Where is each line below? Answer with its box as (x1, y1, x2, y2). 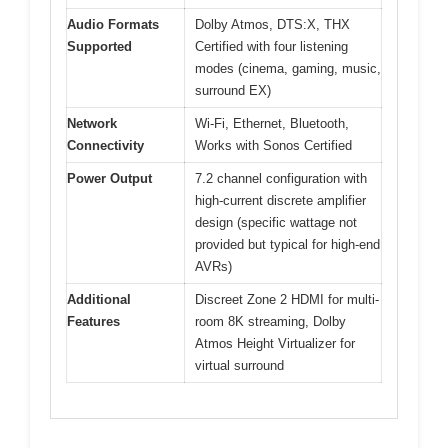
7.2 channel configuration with (195, 171, 367, 187)
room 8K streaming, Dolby (195, 314, 346, 330)
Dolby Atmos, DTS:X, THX (195, 17, 350, 33)
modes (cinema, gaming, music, (195, 61, 381, 77)
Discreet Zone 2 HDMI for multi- (195, 292, 379, 308)
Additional (67, 292, 131, 308)
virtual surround (195, 358, 284, 374)
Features (67, 314, 120, 330)
